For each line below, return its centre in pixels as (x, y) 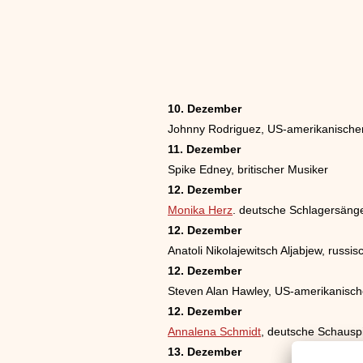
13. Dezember (205, 352)
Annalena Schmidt (214, 331)
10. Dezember (205, 109)
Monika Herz (200, 210)
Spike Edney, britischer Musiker (248, 169)
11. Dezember (204, 149)
